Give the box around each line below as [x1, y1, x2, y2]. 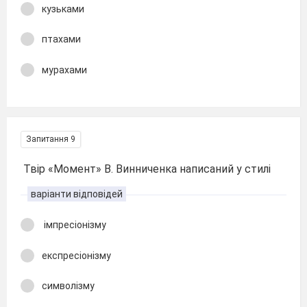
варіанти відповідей [31, 188, 123, 199]
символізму [42, 280, 95, 291]
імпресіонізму [42, 219, 106, 230]
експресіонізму [42, 249, 111, 261]
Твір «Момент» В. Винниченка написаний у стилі [21, 162, 271, 175]
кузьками [42, 3, 84, 14]
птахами [42, 34, 81, 45]
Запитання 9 [26, 134, 75, 144]
